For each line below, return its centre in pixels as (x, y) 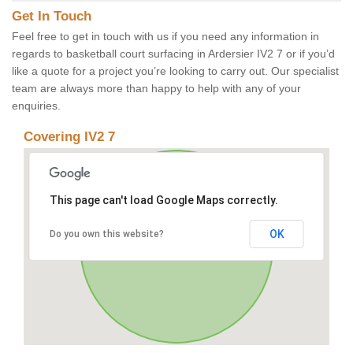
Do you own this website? (106, 234)
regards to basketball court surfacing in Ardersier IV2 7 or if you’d (173, 54)
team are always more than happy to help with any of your (156, 89)
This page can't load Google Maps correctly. (163, 201)
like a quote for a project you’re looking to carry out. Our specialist (175, 71)
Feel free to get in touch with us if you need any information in (165, 37)
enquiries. (36, 106)
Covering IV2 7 (69, 137)
